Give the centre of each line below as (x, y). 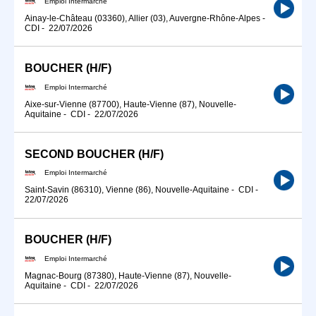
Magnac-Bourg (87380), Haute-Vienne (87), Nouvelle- (128, 276)
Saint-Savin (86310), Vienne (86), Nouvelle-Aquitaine (127, 190)
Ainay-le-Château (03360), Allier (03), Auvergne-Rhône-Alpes (142, 18)
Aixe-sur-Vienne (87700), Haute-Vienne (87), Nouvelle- (130, 104)
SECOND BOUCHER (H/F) (94, 154)
